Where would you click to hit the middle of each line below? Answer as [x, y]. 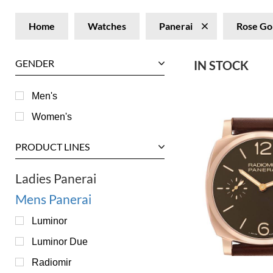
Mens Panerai [53, 199]
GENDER [35, 63]
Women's [52, 116]
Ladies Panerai [56, 178]
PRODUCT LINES [52, 147]
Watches [107, 26]
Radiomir [51, 262]
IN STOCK [221, 65]
